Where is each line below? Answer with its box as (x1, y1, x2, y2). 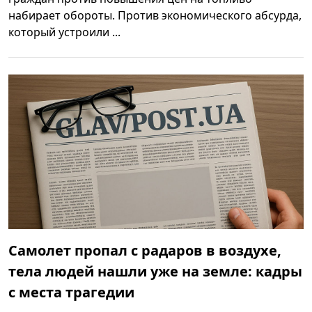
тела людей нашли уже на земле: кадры (8, 262, 302, 281)
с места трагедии (8, 283, 134, 302)
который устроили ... (8, 24, 120, 40)
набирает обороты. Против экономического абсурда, (8, 7, 302, 23)
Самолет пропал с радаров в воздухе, (8, 241, 281, 260)
